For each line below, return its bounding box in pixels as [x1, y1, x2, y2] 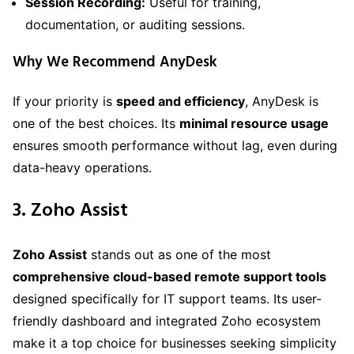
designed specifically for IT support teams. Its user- [13, 291, 322, 307]
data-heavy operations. [13, 160, 152, 176]
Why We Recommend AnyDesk [13, 51, 217, 75]
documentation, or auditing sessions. [25, 16, 245, 32]
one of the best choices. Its [13, 115, 179, 132]
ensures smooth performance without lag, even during [13, 137, 337, 154]
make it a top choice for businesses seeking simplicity [13, 335, 337, 351]
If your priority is [13, 93, 116, 110]
